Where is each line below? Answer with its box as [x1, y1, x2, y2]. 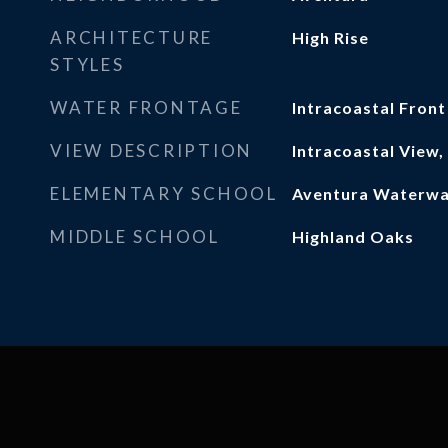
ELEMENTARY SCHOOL [50, 183, 278, 204]
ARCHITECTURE [50, 27, 213, 48]
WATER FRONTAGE [50, 97, 243, 118]
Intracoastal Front [291, 98, 446, 117]
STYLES [50, 54, 125, 75]
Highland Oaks [291, 227, 414, 246]
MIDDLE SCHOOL [50, 226, 220, 247]
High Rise [291, 28, 369, 47]
